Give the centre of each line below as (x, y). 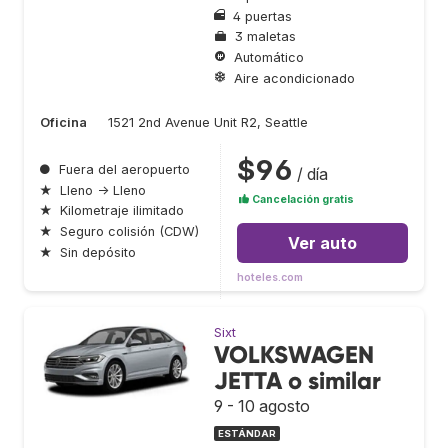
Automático (269, 57)
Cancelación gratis (302, 200)
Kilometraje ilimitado (122, 211)
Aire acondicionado (294, 78)
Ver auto (322, 243)
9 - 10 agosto (262, 406)
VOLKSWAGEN (294, 355)
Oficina (63, 123)
